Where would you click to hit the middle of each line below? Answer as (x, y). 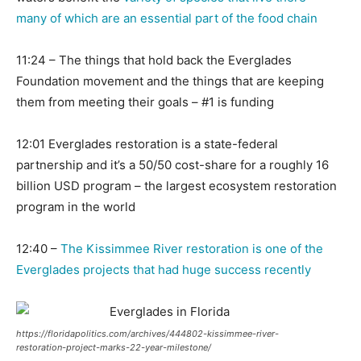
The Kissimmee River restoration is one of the (192, 249)
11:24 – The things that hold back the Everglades (154, 60)
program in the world (76, 207)
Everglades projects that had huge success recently (165, 270)
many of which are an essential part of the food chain (167, 19)
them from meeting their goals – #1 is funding (145, 102)
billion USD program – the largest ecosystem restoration (176, 186)
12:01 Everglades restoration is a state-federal (147, 144)
